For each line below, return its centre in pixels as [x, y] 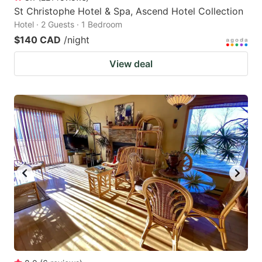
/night [77, 40]
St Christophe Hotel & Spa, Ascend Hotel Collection [129, 11]
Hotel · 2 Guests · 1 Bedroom [68, 25]
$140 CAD [37, 40]
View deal [131, 64]
